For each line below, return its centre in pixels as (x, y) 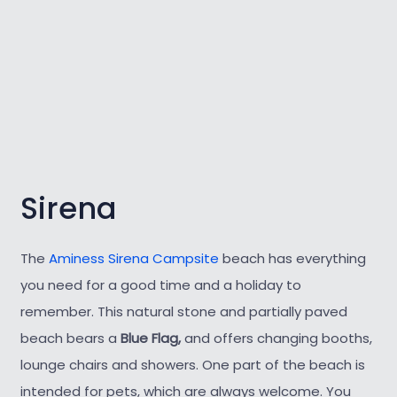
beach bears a (70, 338)
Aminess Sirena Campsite (133, 258)
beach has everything (292, 258)
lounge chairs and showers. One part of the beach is (192, 364)
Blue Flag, (152, 338)
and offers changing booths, (278, 338)
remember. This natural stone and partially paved (183, 311)
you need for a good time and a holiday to (160, 284)
